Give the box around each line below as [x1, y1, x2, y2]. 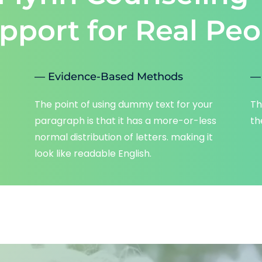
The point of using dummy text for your [34, 97, 213, 111]
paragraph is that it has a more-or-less [34, 113, 216, 127]
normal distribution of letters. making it [34, 130, 213, 144]
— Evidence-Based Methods [34, 70, 183, 83]
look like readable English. [34, 146, 151, 160]
